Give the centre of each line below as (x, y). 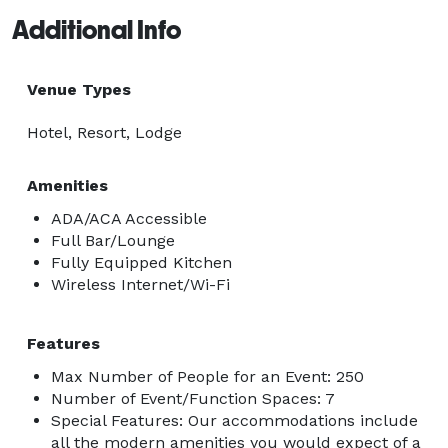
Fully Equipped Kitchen (141, 262)
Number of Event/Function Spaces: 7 (193, 398)
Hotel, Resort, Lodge (104, 132)
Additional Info (96, 29)
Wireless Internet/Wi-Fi (140, 284)
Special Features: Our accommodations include (234, 420)
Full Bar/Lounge (113, 240)
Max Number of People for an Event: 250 (207, 376)
